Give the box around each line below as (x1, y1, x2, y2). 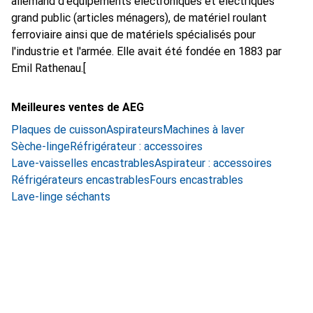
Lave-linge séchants (11, 190, 110, 203)
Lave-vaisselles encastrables (11, 156, 154, 170)
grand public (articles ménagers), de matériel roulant (11, 11, 267, 24)
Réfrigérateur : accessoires (70, 140, 203, 153)
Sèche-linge (11, 140, 70, 153)
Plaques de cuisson (11, 123, 106, 136)
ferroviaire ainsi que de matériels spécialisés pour (11, 28, 256, 41)
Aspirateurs (106, 123, 163, 136)
